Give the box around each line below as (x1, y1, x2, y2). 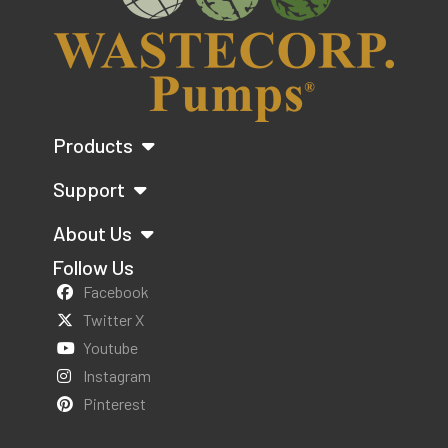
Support (53, 176, 129, 201)
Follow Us (52, 254, 134, 279)
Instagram (83, 365, 151, 385)
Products (53, 132, 137, 157)
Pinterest (83, 393, 146, 413)
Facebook (83, 281, 149, 301)
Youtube (83, 337, 138, 357)
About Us (53, 220, 136, 245)
